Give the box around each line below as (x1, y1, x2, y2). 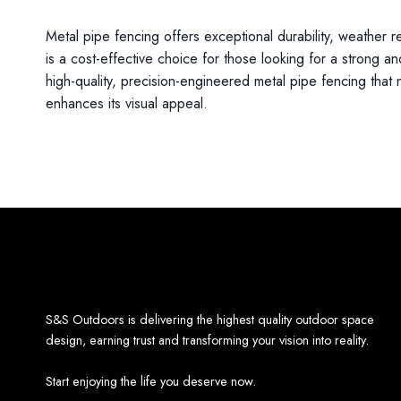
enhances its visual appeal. (46, 93, 208, 114)
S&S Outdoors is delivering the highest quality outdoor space (46, 311, 374, 329)
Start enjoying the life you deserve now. (46, 372, 256, 391)
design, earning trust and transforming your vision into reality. (46, 331, 369, 350)
